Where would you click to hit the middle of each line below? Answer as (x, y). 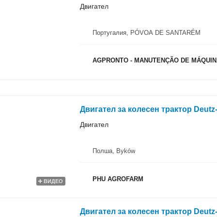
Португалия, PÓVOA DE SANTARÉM (146, 32)
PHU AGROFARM (118, 179)
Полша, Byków (114, 151)
